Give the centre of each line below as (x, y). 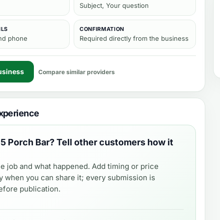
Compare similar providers (77, 72)
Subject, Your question (114, 5)
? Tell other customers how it (111, 142)
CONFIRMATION (102, 29)
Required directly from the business (134, 38)
